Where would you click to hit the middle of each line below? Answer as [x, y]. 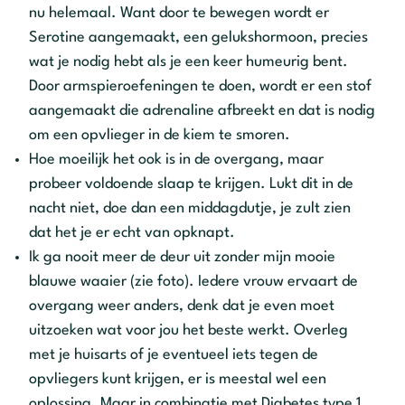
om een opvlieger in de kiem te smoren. [160, 135]
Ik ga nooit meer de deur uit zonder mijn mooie [182, 257]
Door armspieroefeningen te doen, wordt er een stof [200, 86]
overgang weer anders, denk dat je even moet [182, 306]
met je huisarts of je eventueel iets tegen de [174, 354]
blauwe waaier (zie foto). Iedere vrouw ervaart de [193, 281]
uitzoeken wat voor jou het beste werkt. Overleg [188, 330]
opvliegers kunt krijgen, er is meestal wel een [178, 379]
